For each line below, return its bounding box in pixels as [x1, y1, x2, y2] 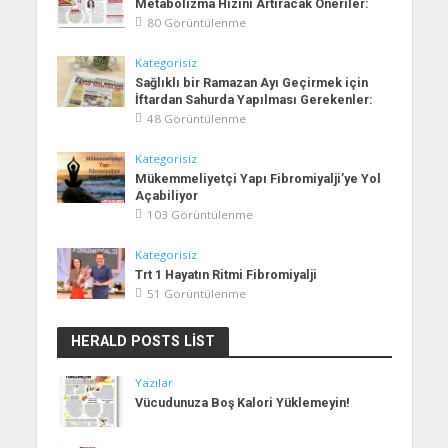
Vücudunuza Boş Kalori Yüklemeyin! [135, 394, 351, 410]
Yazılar [135, 374, 174, 390]
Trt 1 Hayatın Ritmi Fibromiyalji [135, 266, 318, 282]
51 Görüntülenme [147, 285, 247, 301]
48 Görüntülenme [147, 110, 247, 126]
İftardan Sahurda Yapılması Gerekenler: [135, 91, 374, 107]
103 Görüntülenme [147, 206, 254, 222]
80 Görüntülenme [147, 14, 247, 30]
